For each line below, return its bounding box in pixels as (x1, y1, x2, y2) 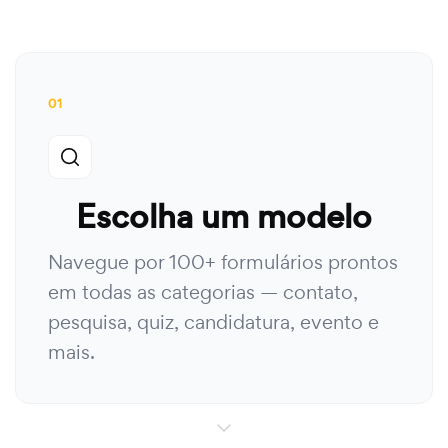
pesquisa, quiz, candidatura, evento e (48, 309, 379, 335)
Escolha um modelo (76, 194, 372, 239)
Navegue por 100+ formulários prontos (48, 249, 398, 275)
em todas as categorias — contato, (48, 279, 358, 305)
